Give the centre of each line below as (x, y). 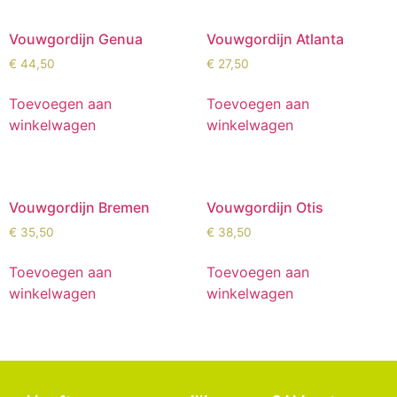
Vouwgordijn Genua (76, 39)
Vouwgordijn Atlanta (275, 39)
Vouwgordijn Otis (265, 208)
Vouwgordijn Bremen (79, 208)
